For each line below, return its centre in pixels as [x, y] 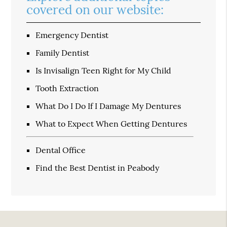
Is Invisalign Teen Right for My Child [104, 70]
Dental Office [61, 150]
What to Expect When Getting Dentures [111, 123]
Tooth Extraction [67, 88]
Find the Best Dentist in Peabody [98, 167]
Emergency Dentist [72, 35]
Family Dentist [63, 52]
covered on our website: [95, 9]
